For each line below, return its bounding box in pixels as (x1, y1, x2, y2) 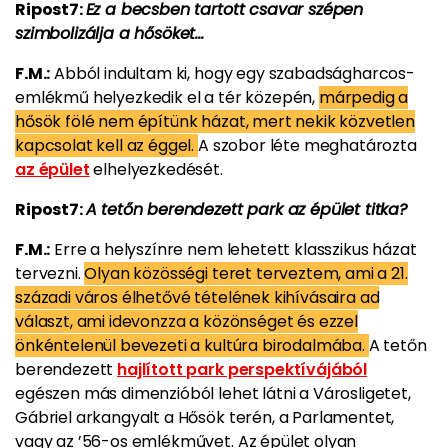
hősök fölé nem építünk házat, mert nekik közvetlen (15, 110, 415, 133)
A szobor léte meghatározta (198, 134, 417, 157)
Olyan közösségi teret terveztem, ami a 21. (84, 262, 408, 285)
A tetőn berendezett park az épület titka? (85, 198, 408, 221)
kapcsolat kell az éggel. (15, 134, 198, 157)
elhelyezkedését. (89, 158, 227, 181)
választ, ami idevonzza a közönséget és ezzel (15, 310, 358, 333)
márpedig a (318, 86, 409, 109)
